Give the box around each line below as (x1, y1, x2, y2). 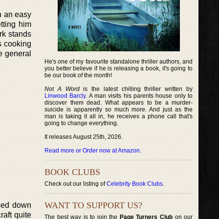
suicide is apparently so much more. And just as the (44, 106, 193, 113)
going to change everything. (44, 120, 118, 127)
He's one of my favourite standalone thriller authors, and (44, 58, 193, 65)
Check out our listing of (44, 180, 107, 187)
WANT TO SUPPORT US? (44, 200, 142, 210)
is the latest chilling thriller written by (79, 86, 193, 92)
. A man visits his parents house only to (86, 92, 193, 99)
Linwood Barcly (44, 92, 86, 99)
